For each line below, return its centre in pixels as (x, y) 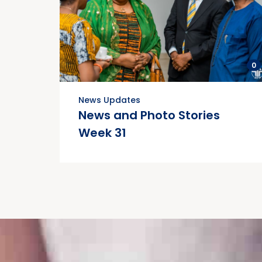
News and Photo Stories (149, 116)
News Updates (109, 100)
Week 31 (102, 133)
